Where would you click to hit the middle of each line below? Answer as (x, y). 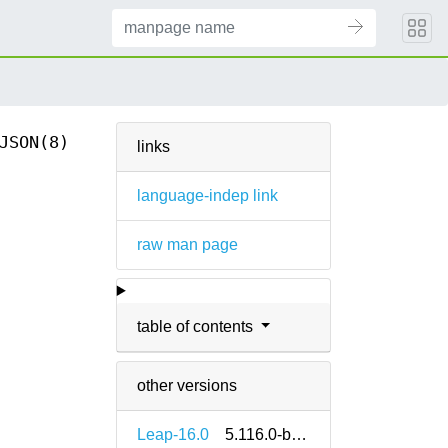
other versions (186, 385)
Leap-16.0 (172, 434)
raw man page (187, 244)
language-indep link (207, 195)
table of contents (196, 326)
